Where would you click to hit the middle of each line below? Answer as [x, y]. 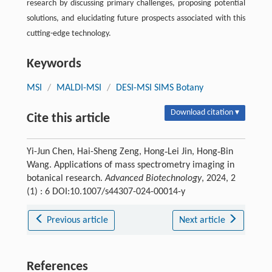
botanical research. [66, 179]
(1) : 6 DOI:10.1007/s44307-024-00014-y [106, 192]
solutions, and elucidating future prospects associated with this [136, 19]
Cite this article [68, 119]
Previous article [78, 221]
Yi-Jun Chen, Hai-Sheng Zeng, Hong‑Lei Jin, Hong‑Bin [130, 152]
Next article [203, 221]
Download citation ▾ [205, 113]
